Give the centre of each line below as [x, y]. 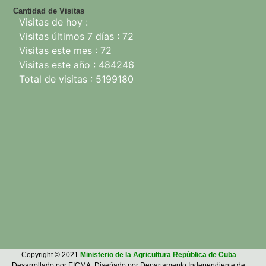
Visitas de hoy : [53, 22]
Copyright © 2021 [50, 255]
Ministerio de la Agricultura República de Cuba [158, 255]
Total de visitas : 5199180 [76, 79]
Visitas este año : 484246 [77, 65]
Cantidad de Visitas [49, 11]
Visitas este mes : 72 [65, 51]
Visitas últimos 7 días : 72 [76, 37]
